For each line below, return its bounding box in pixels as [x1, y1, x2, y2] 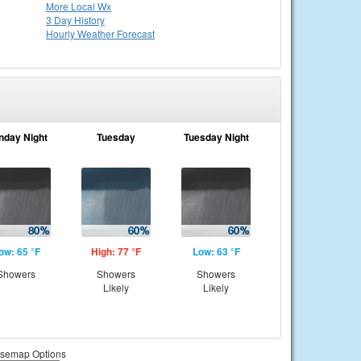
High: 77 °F [91, 244, 141, 259]
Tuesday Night [183, 130, 249, 144]
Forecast [117, 27, 155, 40]
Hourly [46, 27, 77, 40]
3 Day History [46, 13, 105, 27]
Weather [77, 27, 117, 40]
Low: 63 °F [192, 244, 240, 259]
